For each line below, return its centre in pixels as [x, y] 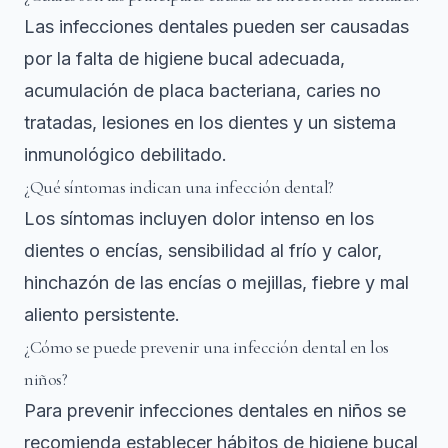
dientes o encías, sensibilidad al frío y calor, [203, 251]
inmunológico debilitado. [125, 155]
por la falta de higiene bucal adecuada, [184, 59]
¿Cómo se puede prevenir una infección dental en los [207, 347]
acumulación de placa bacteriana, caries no [202, 91]
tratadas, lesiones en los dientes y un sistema [210, 123]
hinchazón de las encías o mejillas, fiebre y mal [216, 283]
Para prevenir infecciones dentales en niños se [215, 411]
